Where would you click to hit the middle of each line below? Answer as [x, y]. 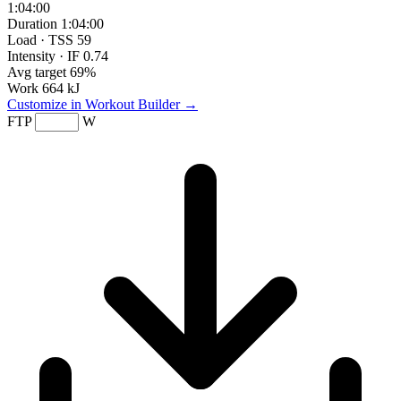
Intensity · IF [43, 55]
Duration [32, 23]
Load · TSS [40, 39]
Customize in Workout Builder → [102, 104]
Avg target [37, 72]
